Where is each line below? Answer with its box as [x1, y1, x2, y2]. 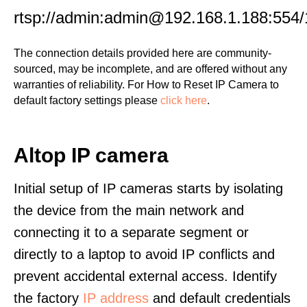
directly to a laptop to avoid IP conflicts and [14, 247, 275, 262]
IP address [83, 291, 149, 306]
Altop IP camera [14, 144, 169, 167]
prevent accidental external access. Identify [14, 269, 277, 284]
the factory [14, 291, 83, 306]
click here [160, 95, 207, 106]
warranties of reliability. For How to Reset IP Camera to [14, 79, 279, 90]
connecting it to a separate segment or [14, 225, 249, 240]
